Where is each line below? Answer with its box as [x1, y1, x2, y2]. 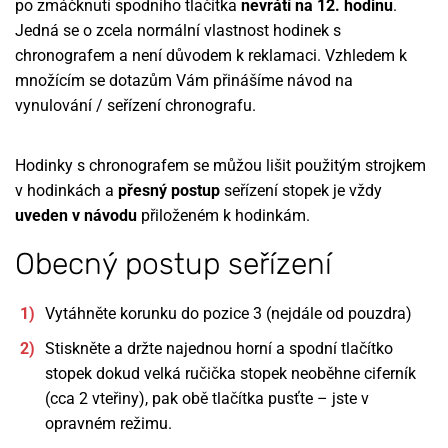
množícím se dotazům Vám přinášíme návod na [15, 71, 353, 90]
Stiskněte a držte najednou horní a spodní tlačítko [45, 339, 393, 358]
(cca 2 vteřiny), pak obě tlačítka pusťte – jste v [45, 389, 369, 408]
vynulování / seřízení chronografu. [15, 96, 256, 115]
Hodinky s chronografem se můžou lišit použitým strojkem [15, 156, 426, 175]
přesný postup [118, 181, 220, 200]
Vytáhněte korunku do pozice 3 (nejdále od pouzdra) [45, 304, 412, 323]
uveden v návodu [15, 206, 137, 225]
